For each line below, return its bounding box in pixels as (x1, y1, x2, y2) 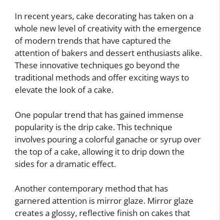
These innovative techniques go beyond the (15, 59, 180, 71)
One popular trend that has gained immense (15, 109, 184, 120)
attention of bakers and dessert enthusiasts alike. (15, 47, 202, 59)
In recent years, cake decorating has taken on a (15, 10, 193, 22)
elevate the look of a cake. (15, 84, 113, 96)
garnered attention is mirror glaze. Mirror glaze (15, 195, 193, 207)
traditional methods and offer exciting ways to (15, 72, 189, 83)
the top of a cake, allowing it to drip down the (15, 145, 185, 157)
